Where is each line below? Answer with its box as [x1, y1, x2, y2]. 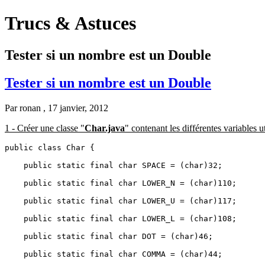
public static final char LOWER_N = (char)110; [5, 178, 237, 188]
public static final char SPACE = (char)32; [5, 160, 222, 170]
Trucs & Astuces [5, 12, 136, 34]
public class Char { [5, 143, 95, 152]
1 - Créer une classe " [5, 122, 85, 133]
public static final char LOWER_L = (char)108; [5, 214, 237, 223]
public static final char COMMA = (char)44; [5, 249, 222, 258]
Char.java [85, 122, 125, 133]
